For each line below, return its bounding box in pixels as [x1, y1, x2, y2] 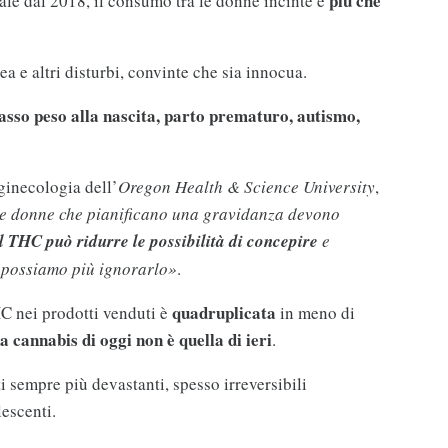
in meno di [275, 301, 355, 325]
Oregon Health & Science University [117, 175, 375, 199]
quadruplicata [171, 300, 276, 326]
